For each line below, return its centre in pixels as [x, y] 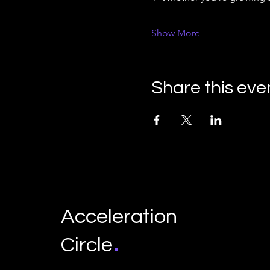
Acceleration [119, 217]
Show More [175, 33]
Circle [87, 245]
